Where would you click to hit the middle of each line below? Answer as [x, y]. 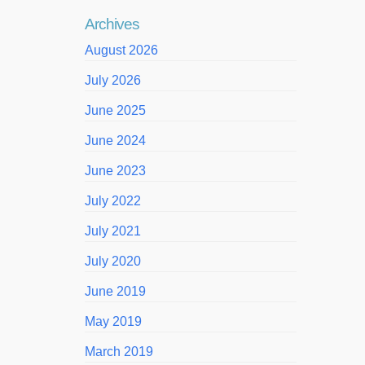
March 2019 [119, 352]
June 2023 [115, 171]
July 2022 [113, 201]
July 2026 [113, 80]
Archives [112, 24]
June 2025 [115, 110]
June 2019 [115, 291]
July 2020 [113, 261]
